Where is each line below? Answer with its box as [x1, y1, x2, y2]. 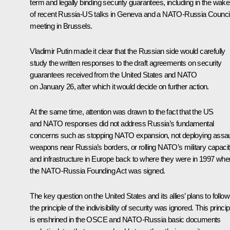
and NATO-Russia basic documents [107, 215, 221, 224]
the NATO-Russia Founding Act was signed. [30, 166, 165, 175]
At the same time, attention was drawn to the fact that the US [30, 107, 214, 116]
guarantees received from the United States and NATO [30, 70, 197, 79]
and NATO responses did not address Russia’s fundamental [30, 119, 214, 128]
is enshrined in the [30, 215, 87, 224]
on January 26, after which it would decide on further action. [30, 82, 209, 91]
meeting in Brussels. [30, 21, 92, 30]
